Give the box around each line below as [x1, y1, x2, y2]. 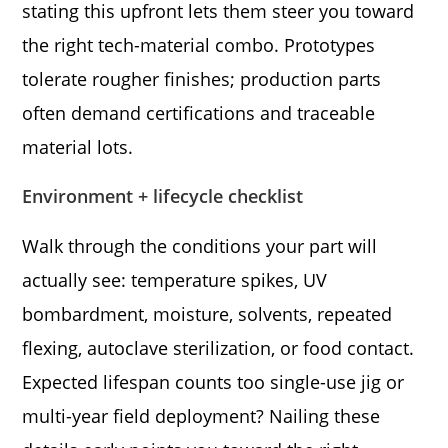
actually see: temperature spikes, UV [22, 267, 328, 292]
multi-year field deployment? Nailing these [22, 403, 381, 428]
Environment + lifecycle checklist [22, 183, 304, 208]
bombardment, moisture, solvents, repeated [22, 301, 393, 326]
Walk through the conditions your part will [22, 233, 378, 258]
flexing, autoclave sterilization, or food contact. [22, 335, 415, 360]
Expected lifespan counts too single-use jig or [22, 369, 405, 394]
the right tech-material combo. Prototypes [22, 32, 376, 57]
